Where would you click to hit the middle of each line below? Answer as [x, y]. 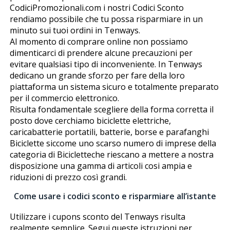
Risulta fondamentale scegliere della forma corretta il [111, 109]
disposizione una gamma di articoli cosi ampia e [101, 166]
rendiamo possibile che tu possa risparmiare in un [106, 19]
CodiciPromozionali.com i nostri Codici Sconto [97, 7]
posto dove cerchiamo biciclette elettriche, [90, 120]
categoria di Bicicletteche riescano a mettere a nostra [111, 154]
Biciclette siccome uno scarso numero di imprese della [113, 143]
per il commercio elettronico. [64, 98]
